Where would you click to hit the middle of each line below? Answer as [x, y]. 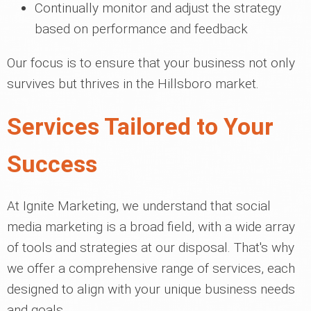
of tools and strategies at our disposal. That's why [151, 247]
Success [52, 164]
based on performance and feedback [141, 29]
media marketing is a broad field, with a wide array [151, 227]
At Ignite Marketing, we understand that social [139, 206]
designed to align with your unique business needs [151, 289]
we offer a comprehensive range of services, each [151, 268]
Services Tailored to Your [140, 126]
